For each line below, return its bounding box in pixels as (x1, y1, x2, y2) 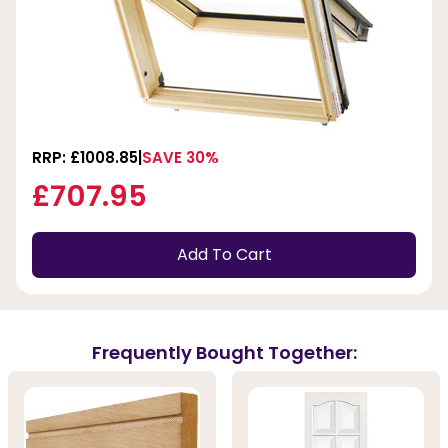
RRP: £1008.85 (32, 146, 138, 168)
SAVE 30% (142, 146, 219, 168)
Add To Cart (176, 243, 272, 267)
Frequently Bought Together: (91, 340, 357, 366)
